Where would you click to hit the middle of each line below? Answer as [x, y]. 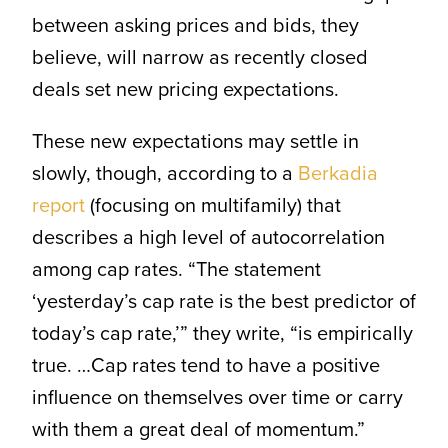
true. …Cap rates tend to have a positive [205, 365]
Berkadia [337, 173]
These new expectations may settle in [195, 141]
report [58, 205]
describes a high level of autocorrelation [208, 237]
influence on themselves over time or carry [217, 397]
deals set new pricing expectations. [185, 89]
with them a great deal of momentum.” [198, 429]
